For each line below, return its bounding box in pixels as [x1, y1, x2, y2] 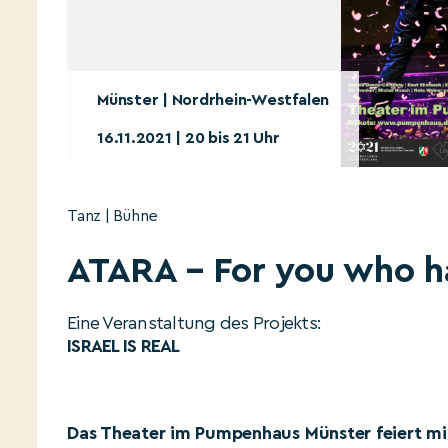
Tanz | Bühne [67, 208, 159, 224]
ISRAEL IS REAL [67, 337, 180, 355]
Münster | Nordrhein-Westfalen [97, 92, 330, 108]
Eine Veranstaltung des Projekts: [67, 314, 321, 332]
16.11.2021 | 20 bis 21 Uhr [97, 130, 280, 146]
